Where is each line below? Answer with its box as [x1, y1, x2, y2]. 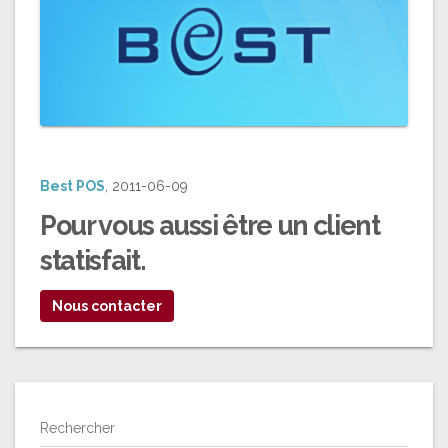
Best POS [40, 178, 105, 195]
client [312, 210, 380, 242]
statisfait [40, 245, 140, 277]
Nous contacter [52, 298, 162, 315]
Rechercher [40, 420, 115, 437]
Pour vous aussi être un [40, 210, 313, 242]
